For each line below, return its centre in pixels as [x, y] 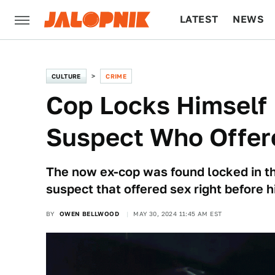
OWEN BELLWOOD [89, 214]
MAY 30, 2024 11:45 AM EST [178, 214]
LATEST [199, 19]
